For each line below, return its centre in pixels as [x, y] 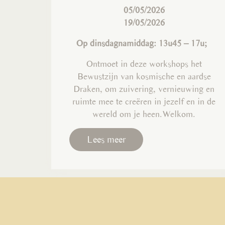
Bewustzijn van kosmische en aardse [144, 76]
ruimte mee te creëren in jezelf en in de [144, 101]
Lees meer [106, 139]
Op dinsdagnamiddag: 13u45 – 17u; [143, 43]
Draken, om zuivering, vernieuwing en [144, 88]
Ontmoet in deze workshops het [144, 63]
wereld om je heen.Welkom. [144, 114]
